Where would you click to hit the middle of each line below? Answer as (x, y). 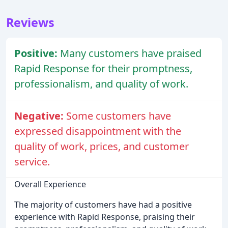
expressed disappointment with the (98, 131)
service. (32, 161)
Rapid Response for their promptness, (103, 68)
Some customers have (119, 116)
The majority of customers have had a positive (103, 204)
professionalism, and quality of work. (101, 83)
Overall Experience (50, 184)
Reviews (30, 22)
